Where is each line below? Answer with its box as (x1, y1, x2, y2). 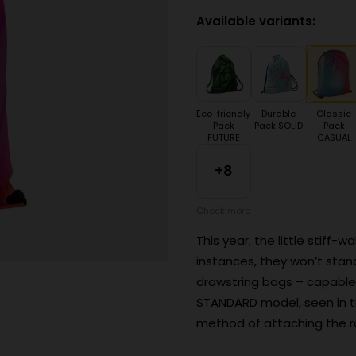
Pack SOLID (254, 118, 304, 132)
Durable (261, 106, 296, 120)
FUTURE (207, 130, 240, 144)
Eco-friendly (196, 106, 251, 120)
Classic (316, 106, 352, 120)
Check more (196, 204, 251, 217)
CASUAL (316, 130, 351, 144)
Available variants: (195, 13, 315, 29)
